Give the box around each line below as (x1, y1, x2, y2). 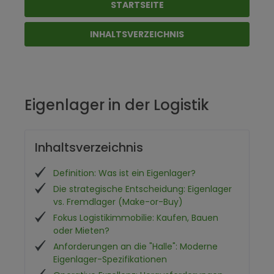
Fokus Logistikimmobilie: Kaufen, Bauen (53, 212, 218, 224)
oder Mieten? (53, 224, 109, 237)
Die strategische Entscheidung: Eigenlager (53, 183, 232, 195)
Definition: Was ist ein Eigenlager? (53, 167, 196, 179)
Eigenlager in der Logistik (24, 95, 209, 115)
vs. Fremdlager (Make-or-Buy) (53, 196, 183, 208)
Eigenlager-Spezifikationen (53, 253, 167, 265)
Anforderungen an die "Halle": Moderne (53, 240, 218, 253)
